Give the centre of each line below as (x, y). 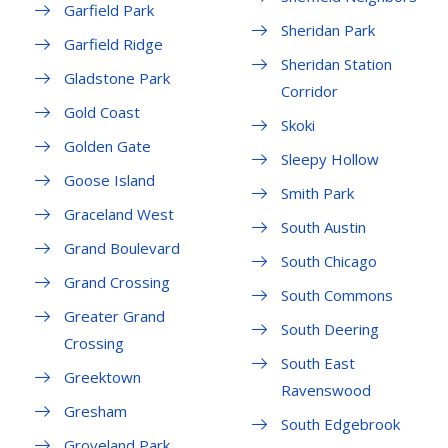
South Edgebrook (340, 424)
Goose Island (109, 180)
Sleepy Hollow (329, 159)
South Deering (329, 329)
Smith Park (317, 193)
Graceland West (119, 214)
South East (317, 363)
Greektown (102, 377)
